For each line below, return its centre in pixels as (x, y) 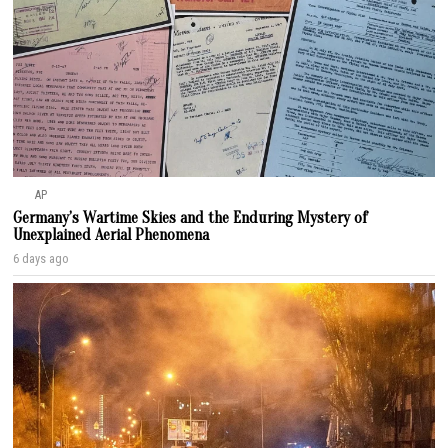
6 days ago (41, 258)
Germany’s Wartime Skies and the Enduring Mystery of (191, 217)
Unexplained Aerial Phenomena (111, 234)
